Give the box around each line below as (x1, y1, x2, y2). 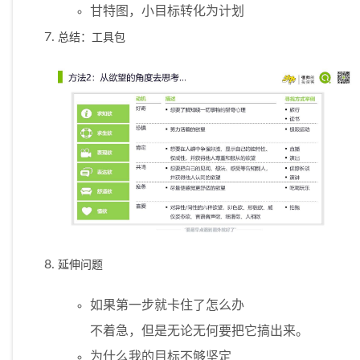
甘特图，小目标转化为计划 (90, 5, 244, 18)
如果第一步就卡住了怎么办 (90, 298, 244, 312)
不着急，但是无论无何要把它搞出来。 (90, 324, 309, 337)
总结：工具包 (58, 31, 125, 45)
